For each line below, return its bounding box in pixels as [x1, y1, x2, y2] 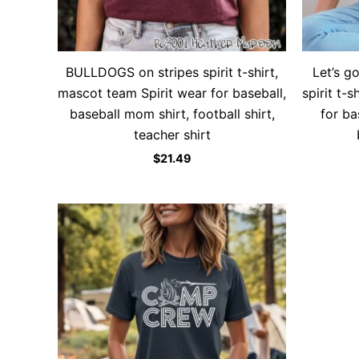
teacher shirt [133, 127, 211, 143]
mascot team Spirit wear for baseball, [58, 85, 286, 102]
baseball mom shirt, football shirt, [69, 106, 275, 123]
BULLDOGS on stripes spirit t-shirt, [66, 64, 278, 81]
